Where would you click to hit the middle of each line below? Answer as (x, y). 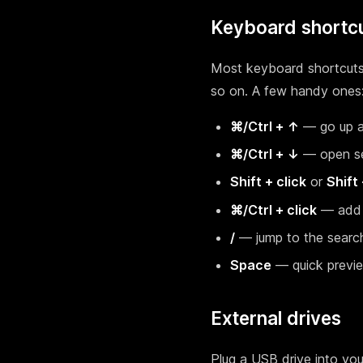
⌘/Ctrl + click (273, 209)
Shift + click (268, 182)
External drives (276, 318)
